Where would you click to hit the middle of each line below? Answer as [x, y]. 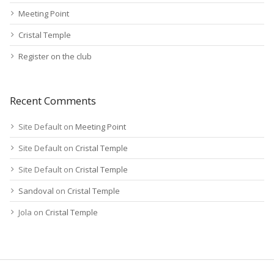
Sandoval [36, 191]
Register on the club [55, 56]
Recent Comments [53, 101]
